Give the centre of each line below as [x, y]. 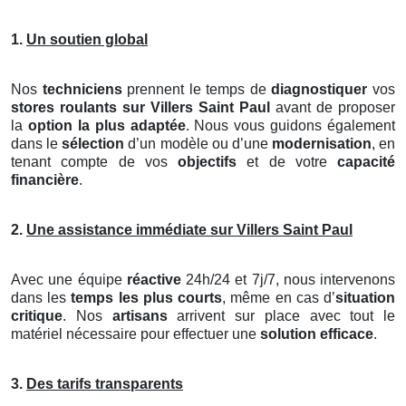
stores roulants [64, 107]
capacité [366, 161]
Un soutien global [87, 39]
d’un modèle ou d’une [198, 143]
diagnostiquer [319, 89]
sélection [93, 143]
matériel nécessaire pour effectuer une [135, 333]
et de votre [287, 161]
